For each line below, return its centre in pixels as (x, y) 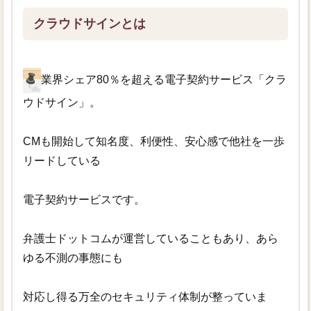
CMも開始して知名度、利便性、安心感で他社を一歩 (153, 142)
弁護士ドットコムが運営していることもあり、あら (150, 239)
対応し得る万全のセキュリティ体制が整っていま (145, 297)
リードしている (61, 161)
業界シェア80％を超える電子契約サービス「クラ (163, 80)
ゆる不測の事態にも (73, 258)
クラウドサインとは (89, 24)
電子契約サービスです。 (84, 200)
